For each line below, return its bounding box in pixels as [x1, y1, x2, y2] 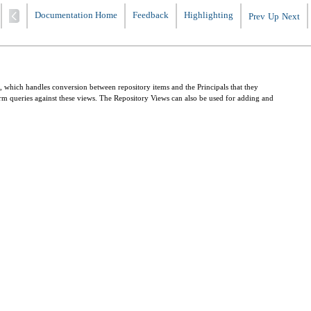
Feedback [133, 10, 169, 20]
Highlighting [184, 10, 233, 20]
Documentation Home [35, 10, 117, 20]
